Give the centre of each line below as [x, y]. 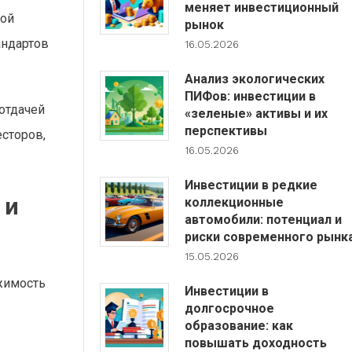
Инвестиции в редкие [251, 185]
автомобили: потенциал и [263, 220]
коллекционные [234, 202]
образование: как [238, 326]
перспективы [225, 131]
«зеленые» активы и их [256, 114]
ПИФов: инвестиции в [250, 96]
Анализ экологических [254, 79]
